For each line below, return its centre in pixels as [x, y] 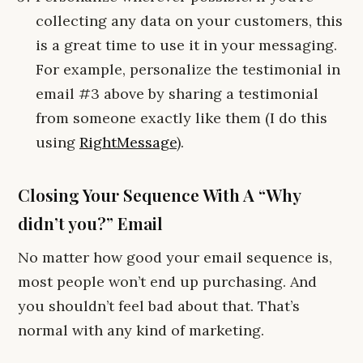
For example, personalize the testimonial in [188, 69]
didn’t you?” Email [90, 223]
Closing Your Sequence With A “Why [159, 194]
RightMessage [128, 142]
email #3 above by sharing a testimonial [177, 94]
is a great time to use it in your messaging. [186, 45]
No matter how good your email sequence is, [175, 257]
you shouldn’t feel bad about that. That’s [159, 306]
